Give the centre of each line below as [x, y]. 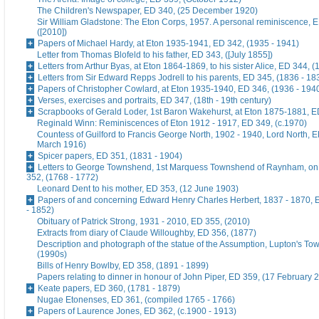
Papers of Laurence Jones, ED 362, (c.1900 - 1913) [137, 312]
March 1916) [62, 145]
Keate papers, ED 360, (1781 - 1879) [109, 289]
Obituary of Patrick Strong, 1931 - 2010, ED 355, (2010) [143, 222]
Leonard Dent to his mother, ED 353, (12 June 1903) [138, 189]
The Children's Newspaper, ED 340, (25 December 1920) [147, 11]
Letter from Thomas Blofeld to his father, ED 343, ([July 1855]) [155, 55]
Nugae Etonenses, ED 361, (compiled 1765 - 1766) [136, 300]
